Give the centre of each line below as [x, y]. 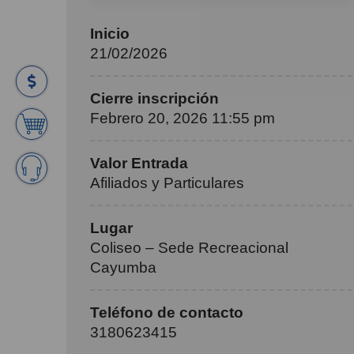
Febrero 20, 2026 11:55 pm [183, 118]
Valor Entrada [139, 163]
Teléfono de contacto [167, 313]
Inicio [110, 34]
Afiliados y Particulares [167, 183]
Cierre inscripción [154, 98]
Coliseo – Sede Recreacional [189, 248]
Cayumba [123, 267]
